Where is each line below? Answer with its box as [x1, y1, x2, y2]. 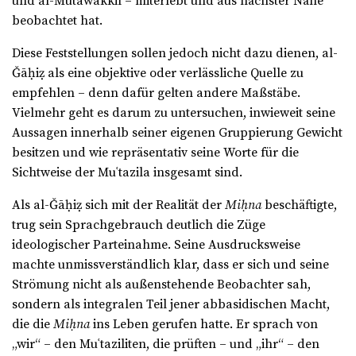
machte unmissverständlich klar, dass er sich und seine [12, 257, 329, 273]
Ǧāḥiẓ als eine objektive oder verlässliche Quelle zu [12, 65, 304, 82]
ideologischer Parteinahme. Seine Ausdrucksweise [12, 237, 300, 253]
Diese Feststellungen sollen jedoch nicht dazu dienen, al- [12, 45, 338, 62]
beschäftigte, [261, 197, 337, 214]
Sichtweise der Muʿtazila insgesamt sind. [12, 164, 242, 181]
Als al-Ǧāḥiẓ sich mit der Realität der [12, 197, 225, 214]
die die [12, 316, 53, 333]
